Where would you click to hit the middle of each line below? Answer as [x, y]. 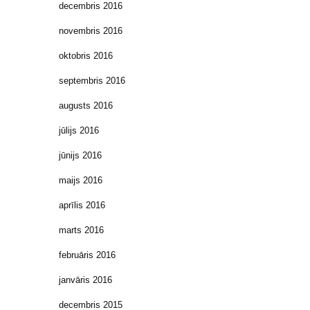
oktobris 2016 [86, 56]
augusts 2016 [86, 106]
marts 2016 [81, 230]
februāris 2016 [87, 255]
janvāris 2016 [85, 280]
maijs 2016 [81, 181]
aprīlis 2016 [82, 206]
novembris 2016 [91, 31]
